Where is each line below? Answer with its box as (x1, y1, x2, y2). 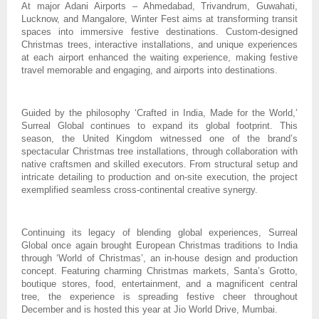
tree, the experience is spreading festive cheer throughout (21, 291, 298, 302)
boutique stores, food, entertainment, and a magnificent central (21, 278, 298, 289)
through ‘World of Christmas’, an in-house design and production (21, 252, 298, 263)
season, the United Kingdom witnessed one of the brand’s (21, 132, 298, 144)
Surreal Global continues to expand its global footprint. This (21, 120, 298, 131)
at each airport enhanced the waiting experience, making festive (21, 51, 298, 63)
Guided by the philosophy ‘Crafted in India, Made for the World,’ (21, 107, 298, 118)
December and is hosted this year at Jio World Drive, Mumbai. (21, 303, 278, 315)
